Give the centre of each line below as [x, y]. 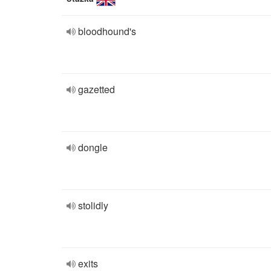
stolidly [93, 205]
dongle [93, 147]
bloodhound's [107, 31]
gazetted [96, 89]
